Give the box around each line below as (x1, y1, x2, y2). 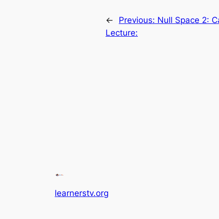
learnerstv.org (55, 188, 109, 198)
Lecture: (106, 28, 138, 38)
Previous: (119, 15, 157, 25)
